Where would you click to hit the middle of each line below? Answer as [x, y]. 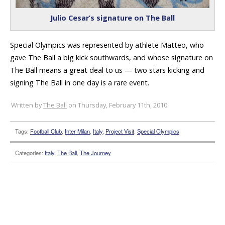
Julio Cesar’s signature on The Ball [113, 18]
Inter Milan [77, 131]
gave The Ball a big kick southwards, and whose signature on [111, 58]
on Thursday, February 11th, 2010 [117, 105]
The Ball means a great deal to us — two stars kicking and [107, 70]
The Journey [95, 152]
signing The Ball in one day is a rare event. [80, 83]
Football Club [46, 131]
